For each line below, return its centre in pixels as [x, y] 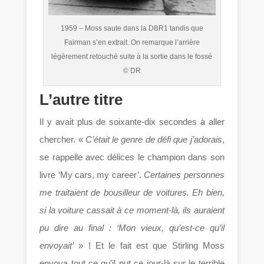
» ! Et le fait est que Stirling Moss [149, 246]
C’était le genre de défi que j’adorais [154, 140]
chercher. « [62, 140]
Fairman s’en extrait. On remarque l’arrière [132, 43]
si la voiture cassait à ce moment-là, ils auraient [132, 210]
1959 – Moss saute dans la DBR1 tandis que [132, 29]
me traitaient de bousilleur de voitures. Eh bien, [132, 193]
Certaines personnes [184, 175]
